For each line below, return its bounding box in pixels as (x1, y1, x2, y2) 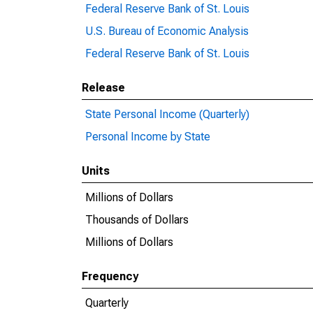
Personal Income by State (85, 130, 210, 143)
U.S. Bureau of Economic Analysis (85, 24, 249, 38)
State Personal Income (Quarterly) (85, 108, 249, 121)
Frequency (82, 270, 138, 283)
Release (82, 81, 125, 94)
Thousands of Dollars (85, 213, 189, 226)
